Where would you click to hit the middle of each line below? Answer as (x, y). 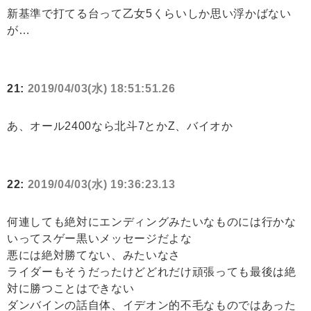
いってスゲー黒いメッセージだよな (100, 239)
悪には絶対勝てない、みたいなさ (94, 255)
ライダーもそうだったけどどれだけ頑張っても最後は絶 (152, 272)
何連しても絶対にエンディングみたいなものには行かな (152, 222)
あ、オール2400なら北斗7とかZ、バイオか (120, 126)
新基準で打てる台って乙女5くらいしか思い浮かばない (149, 14)
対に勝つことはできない (71, 289)
